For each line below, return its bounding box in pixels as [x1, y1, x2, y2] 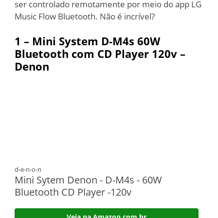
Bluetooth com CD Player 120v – [15, 46, 185, 61]
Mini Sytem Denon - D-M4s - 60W [15, 173, 162, 186]
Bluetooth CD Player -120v [15, 185, 131, 199]
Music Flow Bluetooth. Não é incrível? [15, 10, 155, 22]
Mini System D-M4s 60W [32, 34, 160, 48]
